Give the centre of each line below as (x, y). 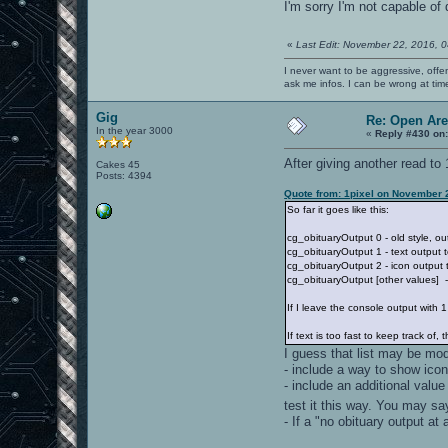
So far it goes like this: (338, 209)
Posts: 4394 (124, 175)
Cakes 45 (118, 164)
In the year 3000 (135, 130)
